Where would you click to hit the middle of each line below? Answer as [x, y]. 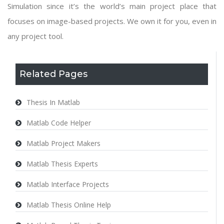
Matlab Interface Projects [68, 184]
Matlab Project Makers [63, 143]
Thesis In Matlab [53, 102]
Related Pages [53, 74]
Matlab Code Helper [59, 123]
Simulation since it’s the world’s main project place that [112, 6]
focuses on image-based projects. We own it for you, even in [112, 21]
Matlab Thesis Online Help [69, 205]
